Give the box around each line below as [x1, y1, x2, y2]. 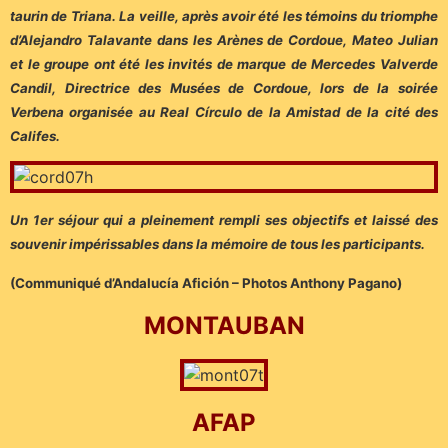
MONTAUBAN [143, 311, 305, 341]
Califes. [10, 127, 60, 144]
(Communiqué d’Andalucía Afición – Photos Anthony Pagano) [10, 274, 402, 291]
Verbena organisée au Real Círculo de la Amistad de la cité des [10, 103, 438, 120]
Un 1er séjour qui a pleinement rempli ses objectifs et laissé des [10, 212, 438, 229]
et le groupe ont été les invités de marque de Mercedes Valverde [10, 55, 438, 72]
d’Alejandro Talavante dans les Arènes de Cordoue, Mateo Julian [10, 31, 438, 48]
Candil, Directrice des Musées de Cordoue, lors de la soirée [10, 79, 438, 96]
